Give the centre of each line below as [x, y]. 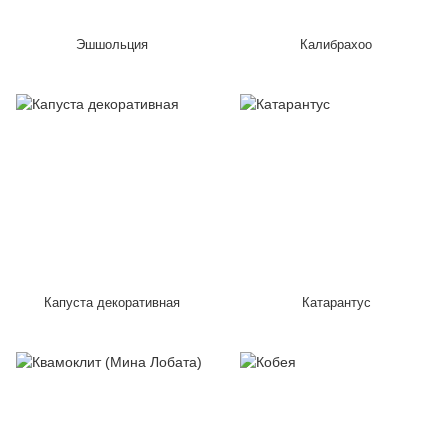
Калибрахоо [336, 44]
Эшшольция [112, 44]
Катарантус [336, 302]
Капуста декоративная [112, 302]
